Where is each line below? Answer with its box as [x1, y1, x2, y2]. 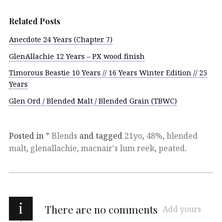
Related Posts [9, 15, 60, 26]
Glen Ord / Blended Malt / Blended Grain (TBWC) [9, 96, 177, 106]
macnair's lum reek [81, 142, 155, 154]
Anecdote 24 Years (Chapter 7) [9, 34, 112, 44]
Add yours [163, 203, 201, 215]
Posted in [9, 130, 46, 141]
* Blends [46, 130, 77, 141]
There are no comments [45, 202, 158, 216]
